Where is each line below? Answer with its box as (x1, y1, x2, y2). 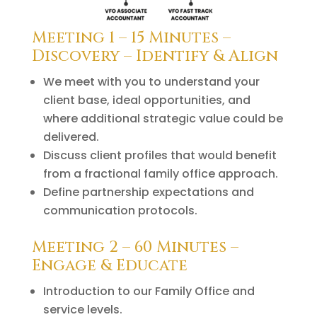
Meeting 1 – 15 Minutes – (31, 27, 231, 48)
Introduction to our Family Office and (42, 282, 255, 299)
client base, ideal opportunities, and (42, 91, 250, 108)
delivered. (42, 128, 99, 145)
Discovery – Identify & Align (31, 45, 278, 67)
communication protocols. (42, 202, 197, 219)
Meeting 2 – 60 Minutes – (31, 236, 238, 258)
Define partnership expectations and (42, 183, 254, 200)
